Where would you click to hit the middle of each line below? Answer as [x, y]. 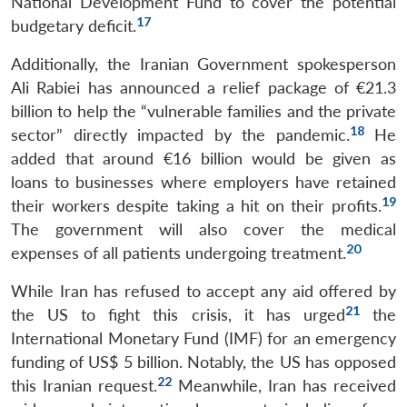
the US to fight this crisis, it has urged [178, 315]
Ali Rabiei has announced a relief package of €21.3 [203, 88]
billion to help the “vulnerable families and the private [203, 112]
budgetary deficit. [74, 26]
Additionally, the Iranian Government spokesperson [203, 65]
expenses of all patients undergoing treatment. [179, 253]
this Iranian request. [84, 386]
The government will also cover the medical [203, 230]
